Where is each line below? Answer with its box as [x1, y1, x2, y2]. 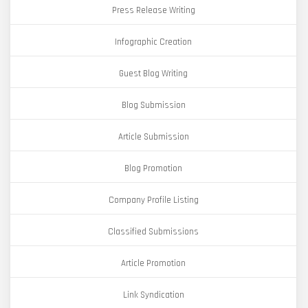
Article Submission [118, 131, 189, 142]
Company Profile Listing [108, 195, 199, 206]
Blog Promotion [124, 163, 182, 174]
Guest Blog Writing [119, 68, 188, 79]
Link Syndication [122, 289, 184, 300]
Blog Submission [121, 100, 186, 111]
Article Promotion [121, 258, 186, 269]
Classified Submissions [108, 226, 199, 237]
